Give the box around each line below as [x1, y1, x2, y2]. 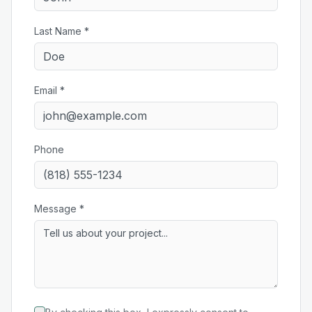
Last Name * [34, 25, 89, 37]
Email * [34, 84, 65, 96]
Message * [34, 203, 84, 214]
